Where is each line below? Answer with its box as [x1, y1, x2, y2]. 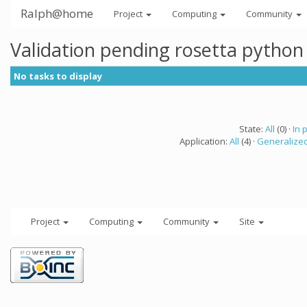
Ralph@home [21, 5, 93, 21]
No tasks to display [14, 70, 102, 82]
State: [238, 123, 265, 135]
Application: [180, 135, 230, 147]
